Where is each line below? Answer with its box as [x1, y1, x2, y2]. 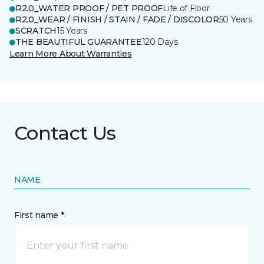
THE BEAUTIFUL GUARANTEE [15, 37, 142, 47]
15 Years [57, 25, 87, 36]
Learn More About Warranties [9, 48, 132, 59]
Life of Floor [163, 3, 210, 14]
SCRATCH [15, 25, 57, 36]
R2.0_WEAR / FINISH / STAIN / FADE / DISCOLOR [15, 14, 219, 25]
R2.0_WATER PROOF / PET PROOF [15, 3, 163, 14]
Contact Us [14, 121, 116, 144]
